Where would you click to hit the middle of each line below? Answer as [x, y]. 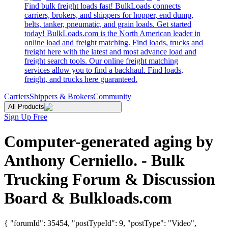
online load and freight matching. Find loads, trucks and [114, 42]
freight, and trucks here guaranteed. [81, 79]
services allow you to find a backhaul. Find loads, [104, 70]
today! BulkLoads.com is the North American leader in [112, 33]
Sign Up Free [26, 117]
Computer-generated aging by [109, 142]
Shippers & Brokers [61, 96]
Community [112, 96]
